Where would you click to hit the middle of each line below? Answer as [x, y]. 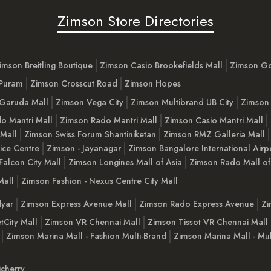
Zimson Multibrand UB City [182, 102]
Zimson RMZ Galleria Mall [214, 135]
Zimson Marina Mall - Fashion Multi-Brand [86, 236]
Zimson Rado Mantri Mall [109, 121]
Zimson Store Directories [135, 21]
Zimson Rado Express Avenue [197, 204]
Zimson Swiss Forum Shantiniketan [90, 135]
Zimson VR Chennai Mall [93, 222]
